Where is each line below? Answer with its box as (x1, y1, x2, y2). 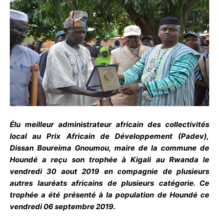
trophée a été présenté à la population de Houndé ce (10, 190, 209, 199)
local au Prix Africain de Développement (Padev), (10, 131, 209, 141)
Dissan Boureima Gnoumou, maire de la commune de (10, 143, 209, 153)
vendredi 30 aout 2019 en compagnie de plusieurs (10, 166, 209, 176)
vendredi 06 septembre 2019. (10, 201, 115, 211)
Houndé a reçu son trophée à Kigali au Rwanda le (10, 154, 209, 164)
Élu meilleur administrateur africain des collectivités (10, 119, 209, 129)
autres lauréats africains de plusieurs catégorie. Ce (10, 178, 209, 188)
